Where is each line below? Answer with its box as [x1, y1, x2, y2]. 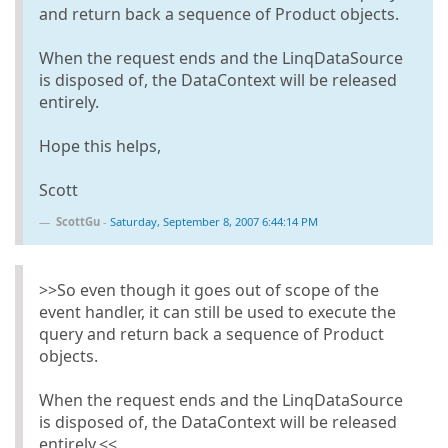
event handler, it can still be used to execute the [39, 300, 396, 323]
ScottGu [56, 213, 100, 229]
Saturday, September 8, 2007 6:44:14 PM [110, 213, 318, 229]
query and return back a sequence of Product [39, 322, 384, 345]
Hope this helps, [39, 134, 161, 157]
